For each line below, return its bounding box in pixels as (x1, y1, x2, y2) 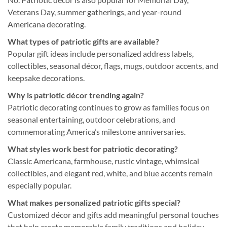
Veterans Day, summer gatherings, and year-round (8, 7, 181, 17)
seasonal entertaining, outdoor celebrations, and (8, 114, 175, 124)
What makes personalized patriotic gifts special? (8, 197, 180, 207)
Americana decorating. (8, 19, 86, 29)
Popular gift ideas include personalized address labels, (8, 48, 194, 58)
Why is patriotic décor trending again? (8, 90, 144, 100)
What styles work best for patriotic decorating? (8, 143, 178, 154)
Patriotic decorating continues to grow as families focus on (8, 102, 210, 112)
